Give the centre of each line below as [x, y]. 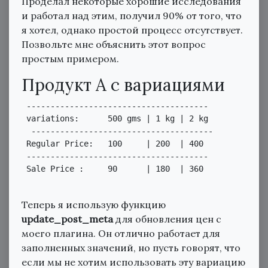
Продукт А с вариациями [123, 85]
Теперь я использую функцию [94, 205]
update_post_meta [67, 219]
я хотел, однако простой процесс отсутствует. [132, 30]
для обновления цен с [167, 219]
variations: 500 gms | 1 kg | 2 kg [115, 118]
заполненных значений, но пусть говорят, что [131, 248]
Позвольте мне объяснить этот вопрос [114, 44]
